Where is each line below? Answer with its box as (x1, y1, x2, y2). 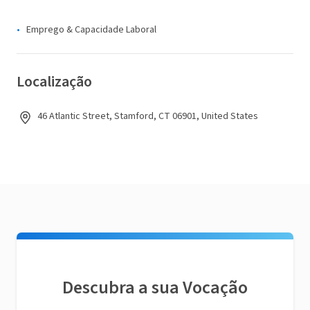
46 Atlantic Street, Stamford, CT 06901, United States (37, 109, 258, 123)
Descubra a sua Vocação (62, 275, 248, 300)
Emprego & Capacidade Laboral (26, 23, 156, 37)
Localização (17, 71, 92, 93)
